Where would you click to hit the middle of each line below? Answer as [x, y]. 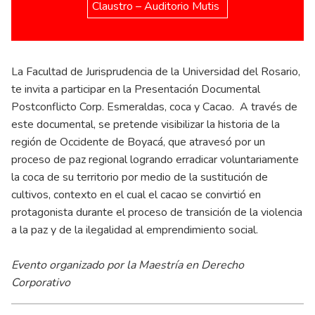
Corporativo [41, 283]
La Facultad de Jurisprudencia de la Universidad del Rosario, [156, 72]
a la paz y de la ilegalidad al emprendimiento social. [135, 230]
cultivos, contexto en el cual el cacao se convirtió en [136, 195]
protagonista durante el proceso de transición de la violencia [157, 213]
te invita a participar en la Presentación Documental [136, 90]
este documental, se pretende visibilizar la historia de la [146, 125]
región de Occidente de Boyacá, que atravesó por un [138, 142]
